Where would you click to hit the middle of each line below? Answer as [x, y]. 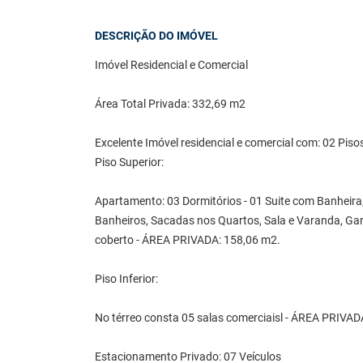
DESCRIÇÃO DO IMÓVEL [156, 36]
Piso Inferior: [126, 280]
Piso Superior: [129, 163]
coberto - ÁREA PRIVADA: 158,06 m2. [188, 241]
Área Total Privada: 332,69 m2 [170, 105]
